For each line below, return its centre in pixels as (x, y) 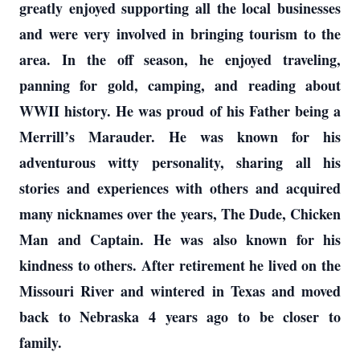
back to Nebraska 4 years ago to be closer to (180, 317)
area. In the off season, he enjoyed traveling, (180, 59)
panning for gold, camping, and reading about (180, 85)
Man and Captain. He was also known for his (180, 239)
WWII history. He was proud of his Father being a (180, 111)
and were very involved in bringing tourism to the (180, 34)
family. (43, 342)
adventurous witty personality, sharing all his (180, 162)
